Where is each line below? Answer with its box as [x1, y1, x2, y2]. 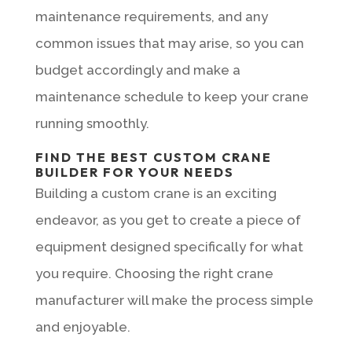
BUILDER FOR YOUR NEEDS [35, 163, 234, 180]
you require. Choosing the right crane [35, 265, 273, 281]
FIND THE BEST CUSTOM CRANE [35, 148, 272, 165]
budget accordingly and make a [35, 61, 240, 78]
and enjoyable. [35, 318, 130, 335]
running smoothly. [35, 115, 149, 131]
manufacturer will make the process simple [35, 291, 313, 308]
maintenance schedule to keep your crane [35, 88, 309, 104]
